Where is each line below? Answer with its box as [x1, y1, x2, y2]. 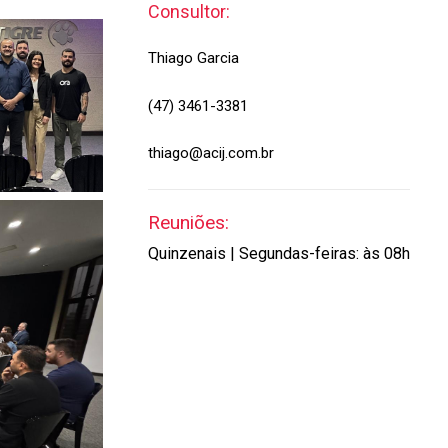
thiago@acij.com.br [147, 144, 274, 162]
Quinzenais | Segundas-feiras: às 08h [147, 243, 410, 263]
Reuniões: [147, 210, 229, 234]
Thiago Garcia [147, 49, 239, 67]
